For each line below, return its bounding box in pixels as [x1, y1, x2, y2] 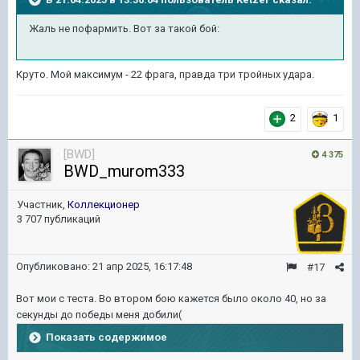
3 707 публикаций [17, 213, 100, 225]
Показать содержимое [46, 330, 167, 343]
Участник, [17, 198, 67, 211]
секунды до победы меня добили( [16, 309, 182, 321]
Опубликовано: [16, 260, 92, 272]
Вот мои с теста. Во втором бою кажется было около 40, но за [16, 292, 326, 305]
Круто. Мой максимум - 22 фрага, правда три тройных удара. [16, 68, 314, 80]
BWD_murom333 [63, 162, 185, 181]
